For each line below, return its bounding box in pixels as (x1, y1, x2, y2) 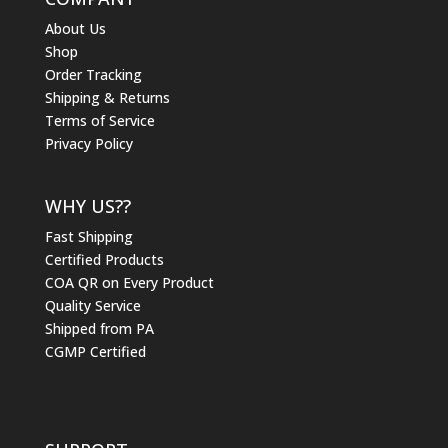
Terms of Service (44, 111, 155, 131)
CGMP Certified (44, 341, 146, 361)
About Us (44, 19, 106, 39)
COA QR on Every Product (44, 272, 214, 292)
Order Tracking (44, 65, 142, 85)
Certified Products (44, 249, 164, 269)
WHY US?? (44, 193, 131, 218)
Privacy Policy (44, 134, 133, 154)
